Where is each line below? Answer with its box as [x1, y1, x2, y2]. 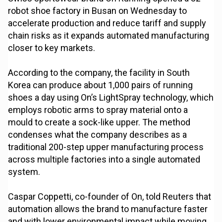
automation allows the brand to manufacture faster [8, 204, 208, 215]
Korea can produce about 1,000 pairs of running [8, 80, 193, 91]
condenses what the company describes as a [8, 129, 187, 140]
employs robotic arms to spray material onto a [8, 105, 188, 115]
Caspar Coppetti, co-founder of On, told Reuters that [8, 191, 212, 202]
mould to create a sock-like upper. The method [8, 117, 191, 128]
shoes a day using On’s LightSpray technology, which [8, 92, 214, 103]
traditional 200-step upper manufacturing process [8, 142, 204, 153]
